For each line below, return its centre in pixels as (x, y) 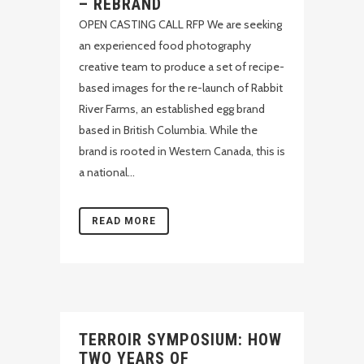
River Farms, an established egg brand (172, 109)
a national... (107, 172)
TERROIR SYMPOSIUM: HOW (180, 340)
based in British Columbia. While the (168, 130)
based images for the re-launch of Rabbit (181, 88)
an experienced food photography (165, 45)
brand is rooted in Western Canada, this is (182, 151)
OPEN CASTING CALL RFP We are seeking (180, 24)
